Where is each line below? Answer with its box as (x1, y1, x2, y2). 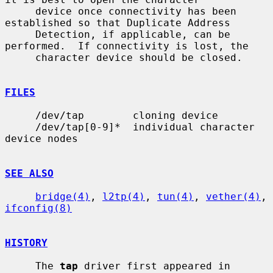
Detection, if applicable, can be (5, 28, 35, 40)
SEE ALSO (5, 167, 54, 179)
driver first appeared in (78, 260, 230, 272)
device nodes (5, 132, 78, 144)
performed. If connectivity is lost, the (5, 40, 249, 52)
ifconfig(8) (5, 202, 72, 214)
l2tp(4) (102, 190, 145, 202)
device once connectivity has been (5, 5, 35, 17)
